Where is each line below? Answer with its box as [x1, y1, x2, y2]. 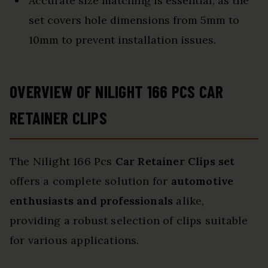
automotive [170, 174, 234, 188]
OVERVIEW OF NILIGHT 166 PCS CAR [10, 81, 224, 102]
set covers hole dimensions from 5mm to [29, 13, 239, 28]
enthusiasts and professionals [10, 194, 173, 208]
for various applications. [10, 233, 139, 248]
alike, [173, 194, 205, 208]
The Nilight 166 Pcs [10, 154, 115, 169]
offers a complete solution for [10, 174, 171, 188]
